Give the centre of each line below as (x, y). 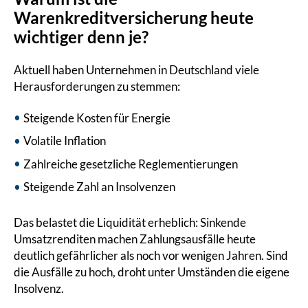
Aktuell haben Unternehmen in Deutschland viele (136, 70)
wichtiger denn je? (81, 36)
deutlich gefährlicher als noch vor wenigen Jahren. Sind (151, 255)
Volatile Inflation (65, 141)
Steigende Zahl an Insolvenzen (99, 187)
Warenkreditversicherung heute (134, 17)
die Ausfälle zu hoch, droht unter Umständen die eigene (152, 272)
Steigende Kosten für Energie (97, 118)
